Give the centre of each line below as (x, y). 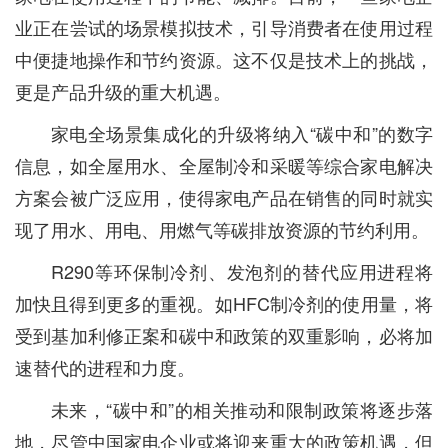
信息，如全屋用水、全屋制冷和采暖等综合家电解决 (224, 165)
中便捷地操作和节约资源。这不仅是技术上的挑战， (224, 59)
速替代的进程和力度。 (105, 367)
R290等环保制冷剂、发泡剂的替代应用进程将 (242, 271)
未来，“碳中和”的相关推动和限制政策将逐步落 (242, 409)
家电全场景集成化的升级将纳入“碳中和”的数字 (242, 133)
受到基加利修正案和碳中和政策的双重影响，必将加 (224, 335)
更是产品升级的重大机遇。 (123, 91)
